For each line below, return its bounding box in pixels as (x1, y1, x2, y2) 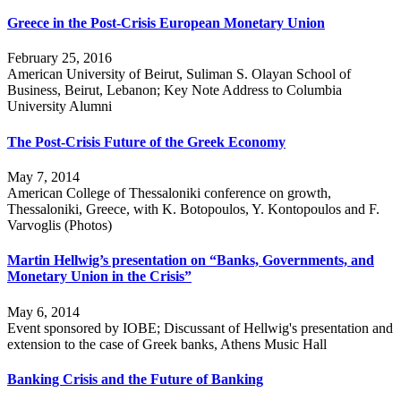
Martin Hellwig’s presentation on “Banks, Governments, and (7, 252, 374, 269)
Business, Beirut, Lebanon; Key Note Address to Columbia (7, 82, 342, 98)
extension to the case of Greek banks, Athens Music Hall (7, 336, 327, 352)
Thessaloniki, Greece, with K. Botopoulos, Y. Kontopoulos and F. (7, 201, 380, 217)
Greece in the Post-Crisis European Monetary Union (7, 15, 325, 31)
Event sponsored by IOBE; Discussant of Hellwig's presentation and (7, 320, 393, 336)
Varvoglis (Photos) (7, 218, 112, 233)
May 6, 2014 (7, 303, 80, 320)
